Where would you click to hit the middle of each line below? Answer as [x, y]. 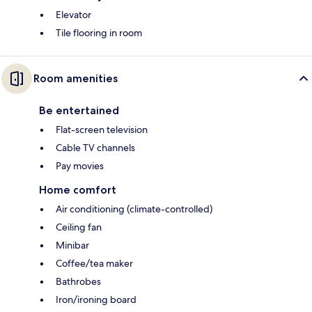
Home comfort [78, 189]
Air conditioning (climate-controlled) [134, 209]
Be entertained [79, 110]
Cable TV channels [95, 147]
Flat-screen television [102, 129]
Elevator [73, 14]
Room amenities [76, 78]
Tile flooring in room [99, 32]
